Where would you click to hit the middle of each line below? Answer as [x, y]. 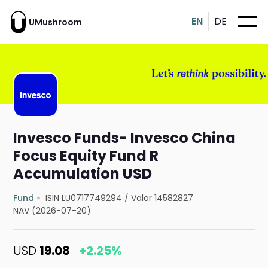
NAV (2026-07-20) [52, 211]
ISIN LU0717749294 [84, 198]
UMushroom [55, 22]
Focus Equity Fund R [86, 156]
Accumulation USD [83, 174]
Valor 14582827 [162, 198]
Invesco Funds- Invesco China [125, 138]
